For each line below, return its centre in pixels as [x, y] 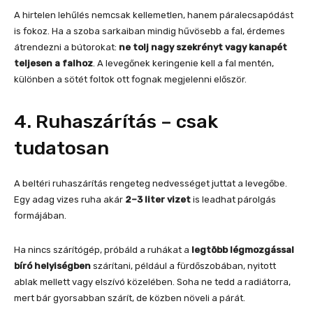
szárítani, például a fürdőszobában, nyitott [183, 266]
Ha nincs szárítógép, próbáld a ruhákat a [103, 250]
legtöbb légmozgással [243, 250]
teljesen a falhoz [53, 64]
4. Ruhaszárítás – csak [116, 122]
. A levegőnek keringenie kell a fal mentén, [183, 64]
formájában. [40, 216]
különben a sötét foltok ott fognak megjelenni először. [130, 80]
